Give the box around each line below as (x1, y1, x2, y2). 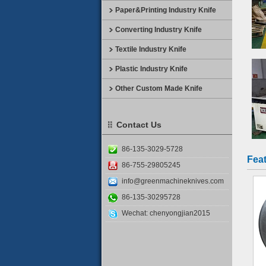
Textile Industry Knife (115, 45, 186, 53)
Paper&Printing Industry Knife (115, 6, 216, 14)
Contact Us (116, 120, 161, 129)
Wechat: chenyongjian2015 (122, 209, 210, 218)
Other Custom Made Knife (115, 84, 202, 93)
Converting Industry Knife (115, 26, 202, 34)
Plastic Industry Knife (115, 65, 188, 73)
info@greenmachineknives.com (122, 177, 224, 186)
